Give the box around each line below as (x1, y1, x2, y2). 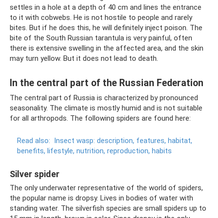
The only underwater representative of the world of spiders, (10, 183, 203, 192)
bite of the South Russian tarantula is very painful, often (10, 34, 192, 42)
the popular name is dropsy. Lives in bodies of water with (10, 194, 193, 202)
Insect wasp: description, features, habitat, (54, 136, 192, 145)
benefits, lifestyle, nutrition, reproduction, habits (17, 146, 172, 155)
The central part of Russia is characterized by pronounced (10, 93, 198, 102)
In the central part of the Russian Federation (10, 77, 203, 89)
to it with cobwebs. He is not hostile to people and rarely (10, 13, 192, 22)
